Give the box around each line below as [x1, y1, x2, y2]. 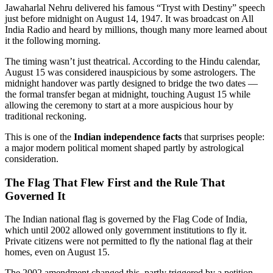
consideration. [5, 153, 58, 164]
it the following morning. [5, 35, 101, 46]
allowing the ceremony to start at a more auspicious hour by [5, 99, 233, 110]
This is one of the [5, 131, 74, 142]
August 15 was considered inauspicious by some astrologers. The [5, 66, 255, 77]
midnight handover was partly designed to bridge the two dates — [5, 77, 258, 88]
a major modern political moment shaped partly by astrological [5, 142, 244, 153]
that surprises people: [182, 131, 264, 142]
